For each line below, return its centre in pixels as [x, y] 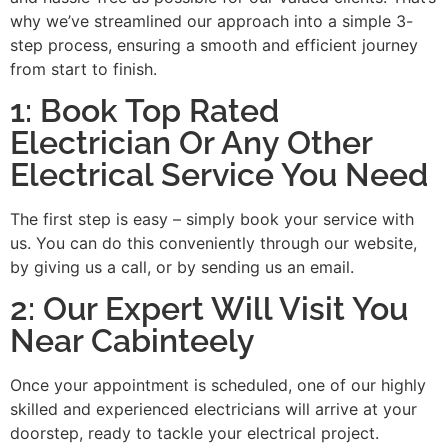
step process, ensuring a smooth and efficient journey [214, 44]
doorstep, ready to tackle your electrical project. [194, 433]
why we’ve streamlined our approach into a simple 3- [211, 20]
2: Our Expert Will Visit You [209, 309]
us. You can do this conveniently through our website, [213, 243]
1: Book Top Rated [144, 111]
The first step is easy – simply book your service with [212, 219]
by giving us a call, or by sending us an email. [182, 267]
